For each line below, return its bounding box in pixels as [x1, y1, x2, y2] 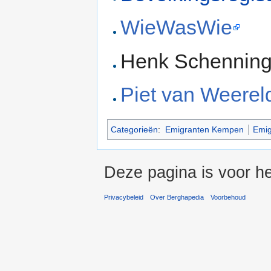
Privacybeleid [104, 193, 143, 201]
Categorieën [111, 125, 158, 135]
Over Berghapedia [150, 193, 204, 201]
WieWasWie [120, 16, 233, 39]
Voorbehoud [211, 193, 246, 201]
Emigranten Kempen [165, 125, 244, 135]
